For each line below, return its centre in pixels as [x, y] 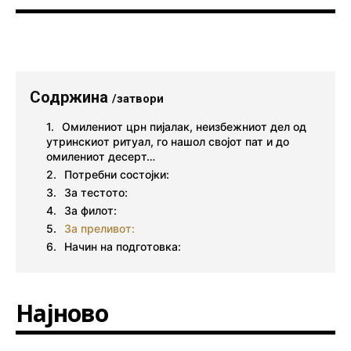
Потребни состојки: [117, 175]
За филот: [90, 211]
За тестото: [96, 193]
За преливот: [100, 229]
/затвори [138, 99]
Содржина [71, 98]
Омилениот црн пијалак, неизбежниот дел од [184, 127]
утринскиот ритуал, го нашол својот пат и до [168, 142]
